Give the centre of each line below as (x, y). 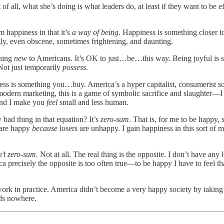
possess (74, 67)
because (46, 128)
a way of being (95, 32)
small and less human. (94, 102)
